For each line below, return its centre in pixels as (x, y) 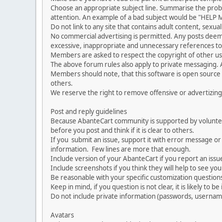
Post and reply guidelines (89, 111)
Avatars (62, 215)
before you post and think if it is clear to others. (122, 130)
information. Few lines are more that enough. (121, 149)
